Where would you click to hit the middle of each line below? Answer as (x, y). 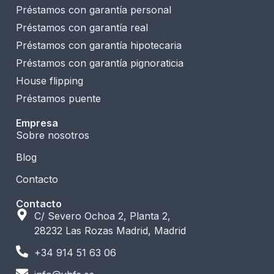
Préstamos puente (58, 98)
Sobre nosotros (53, 135)
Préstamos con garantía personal (94, 9)
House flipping (50, 80)
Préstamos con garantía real (82, 27)
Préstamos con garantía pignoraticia (100, 63)
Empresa (37, 123)
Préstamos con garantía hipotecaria (99, 45)
